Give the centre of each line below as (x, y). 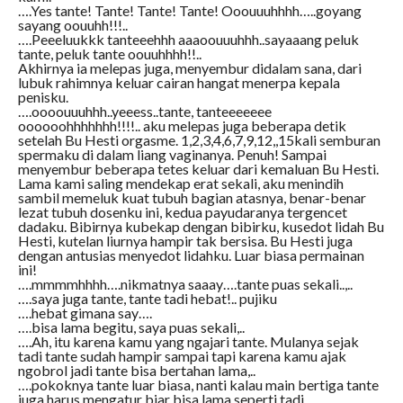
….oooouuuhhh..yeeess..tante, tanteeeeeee (144, 112)
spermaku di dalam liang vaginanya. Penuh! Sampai (172, 155)
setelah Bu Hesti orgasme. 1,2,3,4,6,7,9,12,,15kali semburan (199, 140)
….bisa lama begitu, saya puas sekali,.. (131, 327)
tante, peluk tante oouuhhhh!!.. (109, 54)
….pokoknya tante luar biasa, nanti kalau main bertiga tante (198, 385)
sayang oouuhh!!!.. (72, 25)
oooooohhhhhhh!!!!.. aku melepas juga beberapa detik (182, 126)
